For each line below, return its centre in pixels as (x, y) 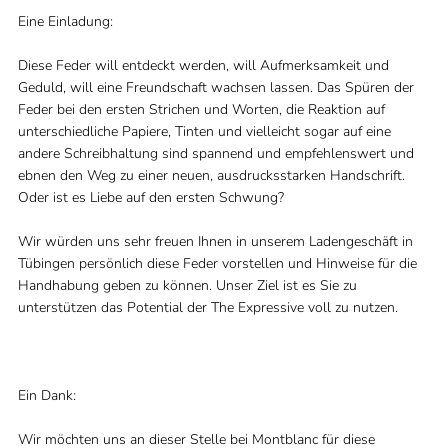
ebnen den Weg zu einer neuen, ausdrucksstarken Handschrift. (211, 175)
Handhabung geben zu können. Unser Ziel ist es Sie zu (187, 285)
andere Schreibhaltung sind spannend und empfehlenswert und (215, 153)
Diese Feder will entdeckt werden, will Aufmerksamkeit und (203, 65)
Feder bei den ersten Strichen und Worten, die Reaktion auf (201, 109)
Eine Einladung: (65, 21)
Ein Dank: (46, 395)
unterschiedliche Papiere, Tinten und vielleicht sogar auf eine (204, 131)
